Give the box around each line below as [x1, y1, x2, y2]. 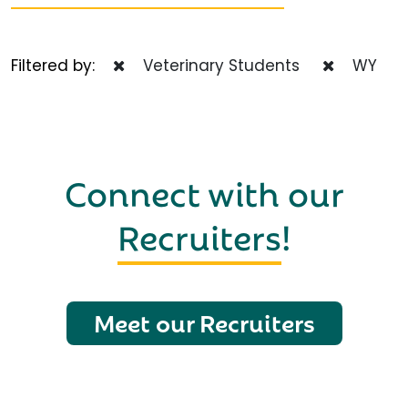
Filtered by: [11, 55, 113, 77]
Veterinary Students [134, 55, 300, 77]
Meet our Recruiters [93, 302, 315, 342]
